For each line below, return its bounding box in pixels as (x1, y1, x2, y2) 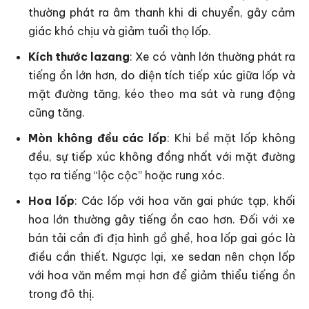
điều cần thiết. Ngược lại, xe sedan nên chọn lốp (28, 250, 295, 264)
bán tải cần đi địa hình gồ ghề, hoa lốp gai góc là (28, 231, 295, 246)
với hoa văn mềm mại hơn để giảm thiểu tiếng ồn (28, 268, 295, 283)
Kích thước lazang (28, 50, 130, 64)
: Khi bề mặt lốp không (167, 131, 296, 146)
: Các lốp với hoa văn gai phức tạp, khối (74, 194, 295, 208)
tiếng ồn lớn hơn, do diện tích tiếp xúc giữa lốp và (28, 68, 295, 83)
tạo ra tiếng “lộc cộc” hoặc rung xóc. (28, 168, 225, 183)
